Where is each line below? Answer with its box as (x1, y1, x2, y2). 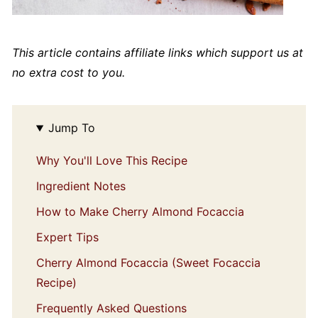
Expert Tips (35, 230, 99, 245)
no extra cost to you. (11, 65, 125, 80)
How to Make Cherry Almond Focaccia (35, 204, 244, 219)
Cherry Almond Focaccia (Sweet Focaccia (35, 256, 261, 270)
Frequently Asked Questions (35, 301, 187, 316)
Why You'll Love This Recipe (35, 153, 187, 168)
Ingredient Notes (35, 179, 126, 194)
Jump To (48, 121, 95, 136)
